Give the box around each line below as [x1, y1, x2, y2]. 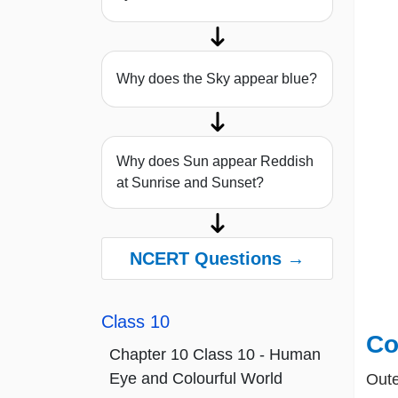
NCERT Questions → [130, 249, 305, 269]
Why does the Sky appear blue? [116, 71, 317, 87]
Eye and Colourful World [109, 370, 283, 388]
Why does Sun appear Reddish [116, 154, 314, 170]
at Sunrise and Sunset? [116, 175, 264, 191]
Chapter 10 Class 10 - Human [109, 346, 321, 364]
